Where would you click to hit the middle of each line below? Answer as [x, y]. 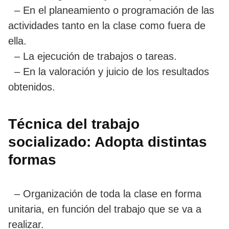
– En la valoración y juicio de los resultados [109, 71]
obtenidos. [32, 87]
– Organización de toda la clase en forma [105, 193]
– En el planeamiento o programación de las [111, 10]
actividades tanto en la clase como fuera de [107, 25]
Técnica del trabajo [74, 124]
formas [32, 159]
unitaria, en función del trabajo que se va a [105, 209]
